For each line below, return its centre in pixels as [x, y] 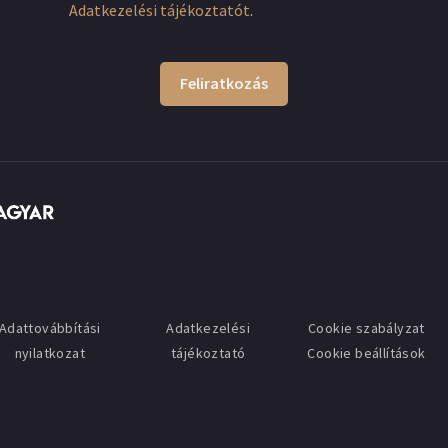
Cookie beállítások [366, 353]
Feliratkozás [224, 83]
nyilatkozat [50, 353]
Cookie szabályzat [366, 328]
